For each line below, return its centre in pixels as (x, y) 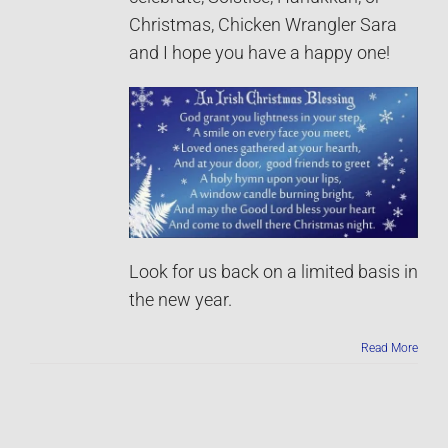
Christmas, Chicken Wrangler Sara (263, 24)
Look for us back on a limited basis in (273, 272)
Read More (389, 348)
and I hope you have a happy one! (259, 52)
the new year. (180, 300)
